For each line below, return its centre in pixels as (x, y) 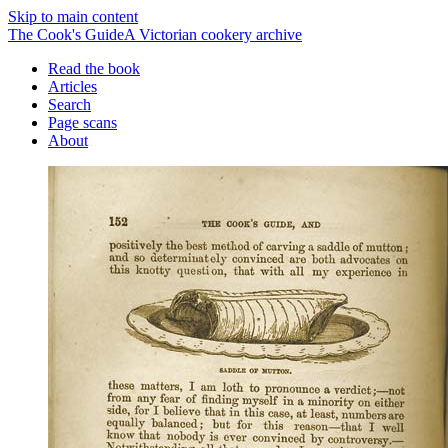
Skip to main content (73, 16)
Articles (72, 86)
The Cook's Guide (66, 34)
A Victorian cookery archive (213, 34)
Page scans (82, 122)
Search (69, 104)
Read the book (94, 68)
